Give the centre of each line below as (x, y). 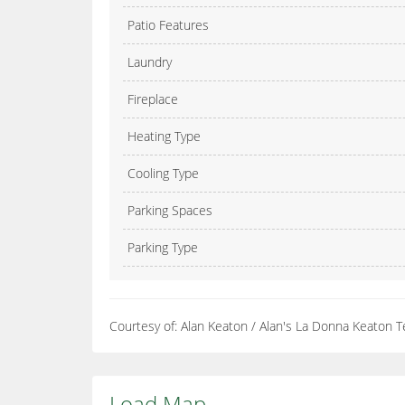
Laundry (150, 62)
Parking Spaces (170, 211)
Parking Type (163, 248)
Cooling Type (163, 174)
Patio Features (168, 25)
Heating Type (164, 137)
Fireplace (153, 99)
